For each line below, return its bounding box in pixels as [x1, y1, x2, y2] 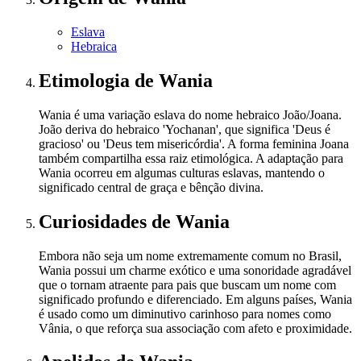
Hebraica [71, 39, 117, 53]
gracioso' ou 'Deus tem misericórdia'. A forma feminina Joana [39, 136, 349, 151]
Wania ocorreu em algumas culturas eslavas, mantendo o [39, 165, 325, 180]
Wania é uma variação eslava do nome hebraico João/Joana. [39, 107, 342, 122]
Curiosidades [39, 210, 151, 232]
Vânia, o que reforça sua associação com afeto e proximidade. [39, 321, 352, 335]
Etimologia [39, 69, 135, 91]
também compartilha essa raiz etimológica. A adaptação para [39, 151, 343, 165]
